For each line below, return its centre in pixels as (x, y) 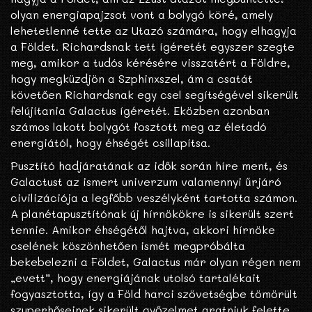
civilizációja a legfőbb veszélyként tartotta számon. (154, 198)
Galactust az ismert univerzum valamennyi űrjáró (146, 182)
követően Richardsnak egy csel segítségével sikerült (155, 95)
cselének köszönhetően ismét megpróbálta (128, 246)
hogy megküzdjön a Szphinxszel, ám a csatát (132, 79)
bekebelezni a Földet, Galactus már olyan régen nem (156, 262)
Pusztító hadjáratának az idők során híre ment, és (149, 166)
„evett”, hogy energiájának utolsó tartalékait (135, 278)
